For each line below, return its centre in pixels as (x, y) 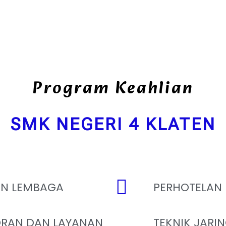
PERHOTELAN (188, 187)
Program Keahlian (113, 89)
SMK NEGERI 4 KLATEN (113, 124)
